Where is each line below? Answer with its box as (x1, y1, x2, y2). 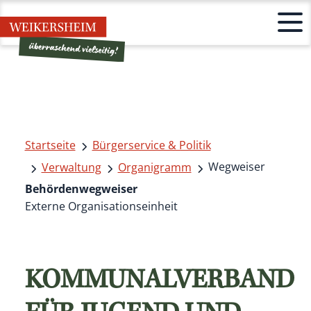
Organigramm (117, 159, 192, 175)
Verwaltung (41, 159, 101, 175)
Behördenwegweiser (24, 180, 137, 196)
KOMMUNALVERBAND (24, 268, 294, 296)
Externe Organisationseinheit (24, 198, 178, 214)
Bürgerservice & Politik (92, 137, 211, 153)
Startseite (24, 137, 76, 153)
